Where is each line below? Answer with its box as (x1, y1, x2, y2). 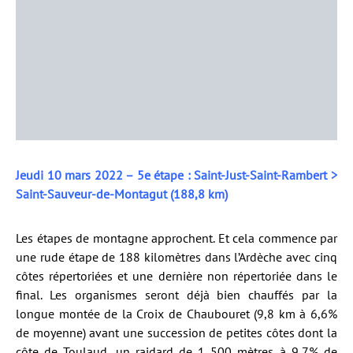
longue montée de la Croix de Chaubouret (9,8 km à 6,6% (16, 305, 337, 321)
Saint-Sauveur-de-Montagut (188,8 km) (16, 185, 228, 202)
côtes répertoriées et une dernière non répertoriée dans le (16, 267, 337, 284)
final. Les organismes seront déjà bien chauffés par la (16, 286, 337, 303)
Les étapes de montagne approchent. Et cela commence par (16, 229, 337, 246)
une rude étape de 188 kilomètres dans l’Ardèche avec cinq (16, 248, 337, 265)
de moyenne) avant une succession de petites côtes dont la (16, 324, 337, 340)
